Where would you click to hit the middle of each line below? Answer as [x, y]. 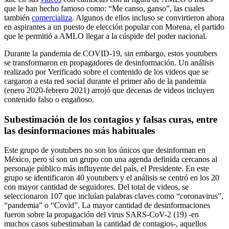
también [18, 17]
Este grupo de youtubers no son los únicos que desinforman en [105, 150]
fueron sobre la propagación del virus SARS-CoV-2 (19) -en [101, 215]
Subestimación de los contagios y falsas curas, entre [111, 119]
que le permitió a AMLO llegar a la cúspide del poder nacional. [106, 36]
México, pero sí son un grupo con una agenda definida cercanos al [111, 159]
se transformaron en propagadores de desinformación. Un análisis [109, 62]
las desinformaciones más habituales [79, 130]
